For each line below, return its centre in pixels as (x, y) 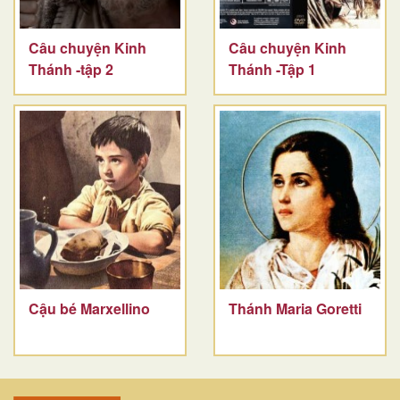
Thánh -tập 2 (71, 69)
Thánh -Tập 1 (272, 69)
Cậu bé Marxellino (89, 308)
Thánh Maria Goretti (295, 308)
